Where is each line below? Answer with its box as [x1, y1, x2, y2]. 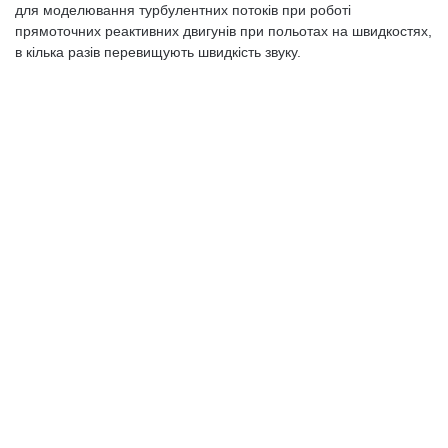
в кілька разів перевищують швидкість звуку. [15, 44, 301, 60]
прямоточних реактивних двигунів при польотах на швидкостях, [15, 23, 432, 39]
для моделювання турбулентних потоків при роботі [15, 2, 351, 18]
